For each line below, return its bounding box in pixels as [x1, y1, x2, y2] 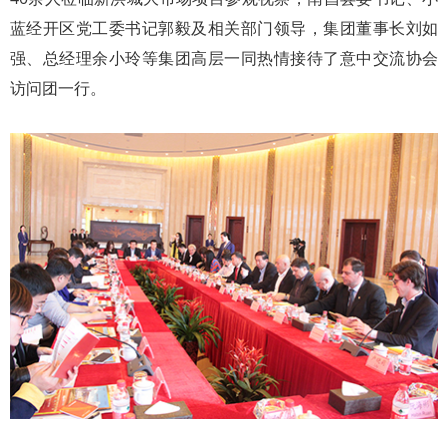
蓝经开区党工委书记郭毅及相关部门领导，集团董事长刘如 [10, 17, 438, 40]
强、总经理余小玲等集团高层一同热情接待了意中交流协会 [10, 47, 438, 70]
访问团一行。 [10, 77, 106, 100]
